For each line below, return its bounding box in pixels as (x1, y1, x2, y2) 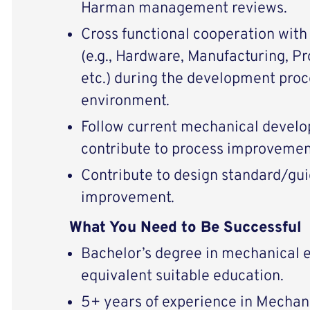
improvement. (80, 188, 174, 208)
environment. (80, 92, 170, 111)
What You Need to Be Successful (69, 219, 302, 238)
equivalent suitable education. (80, 266, 284, 286)
